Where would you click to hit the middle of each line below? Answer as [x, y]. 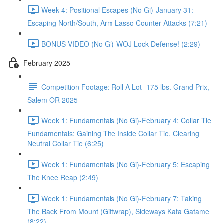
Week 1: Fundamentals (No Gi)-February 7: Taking [121, 198]
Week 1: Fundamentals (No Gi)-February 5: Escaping [125, 164]
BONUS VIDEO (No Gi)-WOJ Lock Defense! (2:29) [121, 44]
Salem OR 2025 [53, 100]
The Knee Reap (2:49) [63, 177]
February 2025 [47, 62]
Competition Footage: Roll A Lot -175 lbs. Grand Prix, [125, 86]
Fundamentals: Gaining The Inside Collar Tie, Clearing [113, 133]
